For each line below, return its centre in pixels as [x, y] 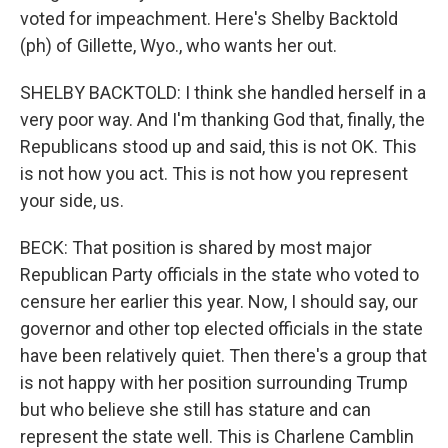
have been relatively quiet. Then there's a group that [223, 355]
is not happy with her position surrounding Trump [214, 382]
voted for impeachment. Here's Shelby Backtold [209, 18]
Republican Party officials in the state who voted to [219, 274]
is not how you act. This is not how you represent [214, 173]
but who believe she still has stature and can [195, 409]
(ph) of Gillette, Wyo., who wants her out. [178, 45]
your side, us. [72, 200]
